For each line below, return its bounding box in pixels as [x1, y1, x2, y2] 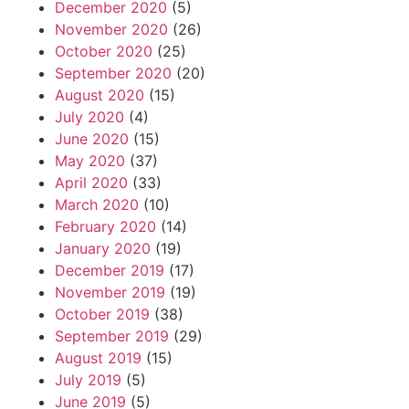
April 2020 [55, 173, 128, 193]
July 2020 [55, 108, 124, 127]
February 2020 [55, 217, 156, 236]
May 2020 [55, 152, 125, 171]
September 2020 [55, 64, 172, 83]
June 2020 [55, 130, 129, 149]
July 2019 [55, 371, 121, 390]
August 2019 [55, 349, 142, 368]
